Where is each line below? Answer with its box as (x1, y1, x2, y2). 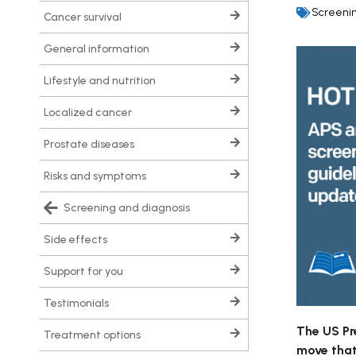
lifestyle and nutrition (49, 74, 156, 88)
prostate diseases (50, 137, 134, 152)
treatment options (51, 328, 141, 342)
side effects (51, 233, 107, 247)
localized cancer (48, 106, 132, 120)
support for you (51, 265, 123, 279)
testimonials (51, 296, 109, 311)
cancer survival (51, 10, 122, 25)
